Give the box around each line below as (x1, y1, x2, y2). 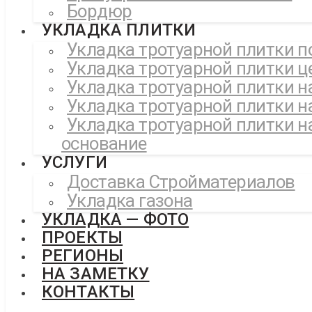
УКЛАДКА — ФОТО (42, 210, 189, 229)
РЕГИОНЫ (42, 246, 124, 265)
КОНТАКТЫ (42, 282, 135, 302)
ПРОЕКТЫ (42, 228, 123, 247)
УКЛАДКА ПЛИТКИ (42, 20, 196, 40)
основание (61, 133, 147, 154)
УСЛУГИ (42, 153, 107, 172)
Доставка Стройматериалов (67, 171, 295, 192)
